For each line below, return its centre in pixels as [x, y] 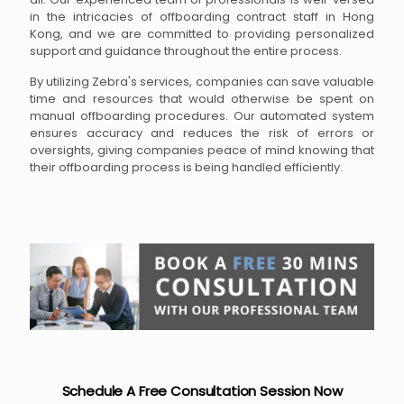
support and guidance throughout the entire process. [186, 51]
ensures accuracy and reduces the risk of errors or [202, 133]
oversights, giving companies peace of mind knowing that [202, 151]
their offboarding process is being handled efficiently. [186, 168]
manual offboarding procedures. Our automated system [202, 116]
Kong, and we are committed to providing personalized [202, 34]
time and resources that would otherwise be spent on [202, 99]
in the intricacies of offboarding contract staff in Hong [202, 17]
